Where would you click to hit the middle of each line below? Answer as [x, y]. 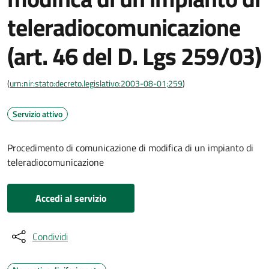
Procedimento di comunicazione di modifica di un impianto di [130, 148]
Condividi [50, 237]
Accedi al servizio [71, 198]
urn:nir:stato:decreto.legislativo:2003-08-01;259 [96, 83]
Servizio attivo [38, 114]
